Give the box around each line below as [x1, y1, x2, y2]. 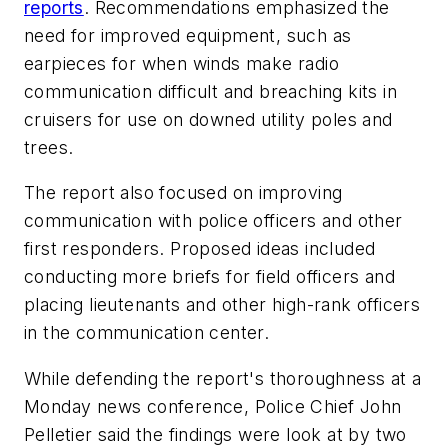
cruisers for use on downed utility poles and [24, 108, 393, 130]
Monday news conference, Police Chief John [24, 395, 402, 417]
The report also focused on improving [24, 182, 343, 204]
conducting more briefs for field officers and [24, 266, 395, 288]
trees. [24, 136, 79, 158]
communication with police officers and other [24, 210, 403, 232]
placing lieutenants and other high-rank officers [24, 294, 421, 316]
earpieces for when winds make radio [24, 52, 339, 74]
